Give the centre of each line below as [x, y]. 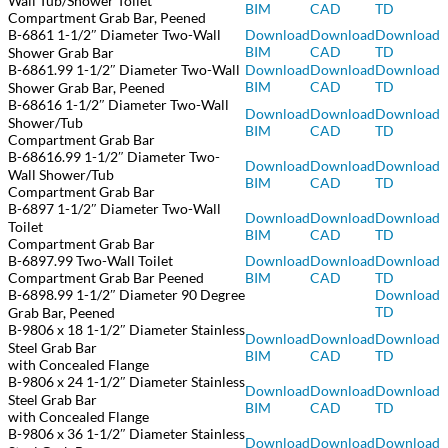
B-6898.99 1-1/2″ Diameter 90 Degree [126, 295]
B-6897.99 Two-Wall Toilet [90, 261]
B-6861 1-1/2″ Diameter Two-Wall [114, 35]
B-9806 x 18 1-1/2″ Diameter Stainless [126, 330]
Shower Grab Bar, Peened [86, 88]
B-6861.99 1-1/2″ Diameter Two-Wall [124, 70]
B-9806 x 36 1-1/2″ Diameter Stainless [126, 434]
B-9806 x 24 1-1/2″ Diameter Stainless [126, 382]
